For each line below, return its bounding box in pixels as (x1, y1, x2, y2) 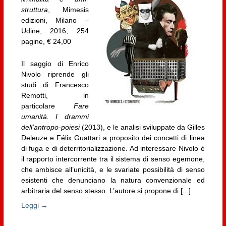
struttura (21, 6, 48, 14)
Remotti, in (21, 91, 89, 99)
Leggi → (21, 201, 48, 210)
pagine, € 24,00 (21, 37, 71, 46)
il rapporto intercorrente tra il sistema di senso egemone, (21, 154, 205, 163)
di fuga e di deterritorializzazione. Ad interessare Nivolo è (21, 144, 205, 152)
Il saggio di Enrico (21, 59, 89, 68)
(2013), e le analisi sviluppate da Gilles (79, 123, 205, 131)
